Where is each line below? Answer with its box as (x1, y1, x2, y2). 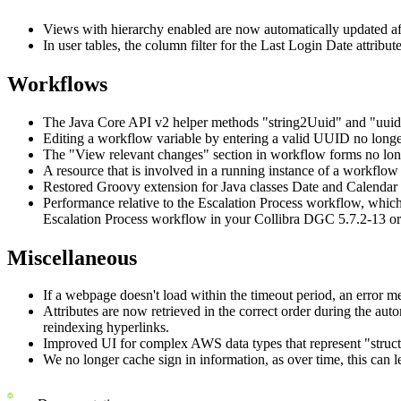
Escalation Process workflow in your (43, 210, 254, 226)
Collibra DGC (254, 210, 335, 226)
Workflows (7, 72, 113, 96)
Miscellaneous (7, 245, 137, 269)
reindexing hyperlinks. (43, 320, 169, 336)
